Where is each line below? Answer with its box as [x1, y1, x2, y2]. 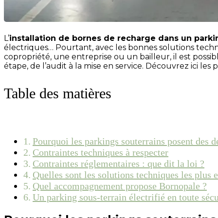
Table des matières [4, 85, 111, 101]
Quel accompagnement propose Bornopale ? [33, 180, 207, 191]
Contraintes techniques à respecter [33, 146, 168, 158]
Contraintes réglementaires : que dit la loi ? [33, 158, 204, 169]
